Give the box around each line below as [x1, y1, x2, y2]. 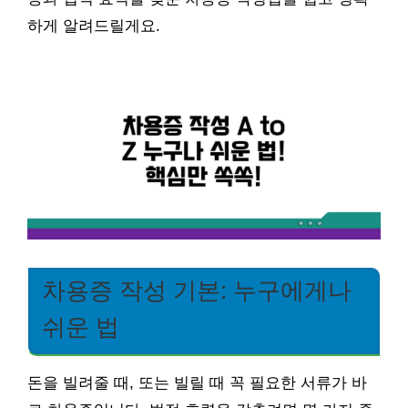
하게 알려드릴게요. [27, 17, 160, 35]
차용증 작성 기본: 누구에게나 [42, 277, 352, 303]
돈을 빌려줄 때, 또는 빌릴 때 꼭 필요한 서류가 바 [27, 373, 367, 392]
